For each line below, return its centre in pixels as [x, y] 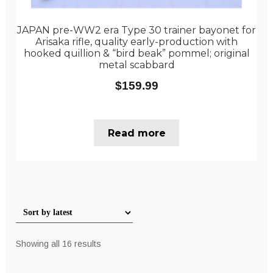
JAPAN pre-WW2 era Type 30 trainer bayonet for [136, 30]
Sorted [113, 243]
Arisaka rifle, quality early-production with [136, 42]
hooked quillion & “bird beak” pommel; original [136, 54]
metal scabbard [136, 65]
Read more [136, 133]
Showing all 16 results [58, 243]
